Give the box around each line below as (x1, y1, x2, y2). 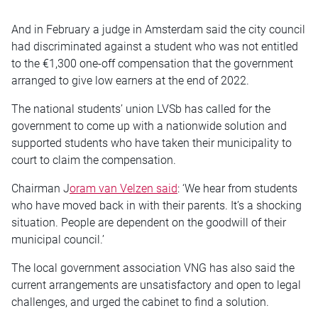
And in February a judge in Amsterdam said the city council (11, 23, 305, 37)
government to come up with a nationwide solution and (11, 119, 287, 133)
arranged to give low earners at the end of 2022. (11, 74, 249, 88)
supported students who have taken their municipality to (11, 136, 292, 150)
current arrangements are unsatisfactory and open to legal (11, 278, 301, 292)
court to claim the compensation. (11, 153, 176, 168)
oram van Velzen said (70, 182, 177, 196)
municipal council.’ (11, 233, 104, 247)
